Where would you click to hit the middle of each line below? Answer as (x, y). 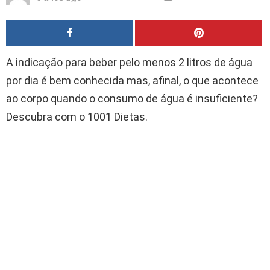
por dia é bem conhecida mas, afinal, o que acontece (132, 81)
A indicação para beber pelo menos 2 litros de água (129, 63)
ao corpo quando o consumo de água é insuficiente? (132, 99)
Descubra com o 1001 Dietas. (77, 117)
